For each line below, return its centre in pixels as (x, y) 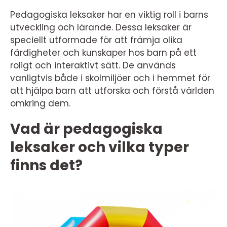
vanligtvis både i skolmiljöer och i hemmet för (110, 78)
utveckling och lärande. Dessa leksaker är (101, 27)
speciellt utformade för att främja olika (96, 40)
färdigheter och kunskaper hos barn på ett (103, 53)
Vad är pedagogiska (86, 129)
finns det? (46, 165)
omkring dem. (40, 103)
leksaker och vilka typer (100, 147)
